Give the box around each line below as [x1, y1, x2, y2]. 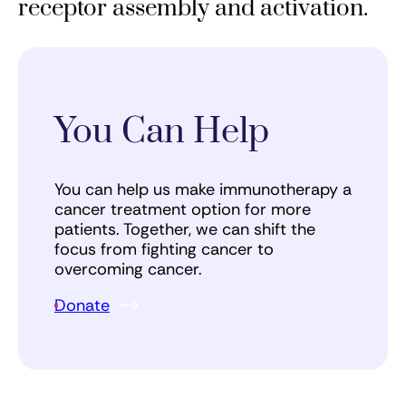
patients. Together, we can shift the [54, 217, 315, 240]
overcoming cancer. [54, 257, 202, 280]
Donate [54, 294, 110, 316]
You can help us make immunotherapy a [54, 178, 352, 200]
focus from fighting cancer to [54, 237, 274, 260]
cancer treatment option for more [54, 198, 311, 220]
